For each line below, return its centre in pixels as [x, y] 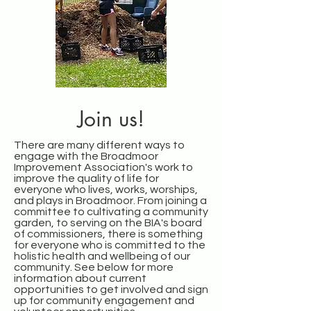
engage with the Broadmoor [86, 156]
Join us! [111, 118]
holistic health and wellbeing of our [102, 256]
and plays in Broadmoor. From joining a [110, 200]
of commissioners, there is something [108, 234]
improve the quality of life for [86, 178]
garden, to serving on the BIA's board [108, 222]
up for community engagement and [104, 300]
